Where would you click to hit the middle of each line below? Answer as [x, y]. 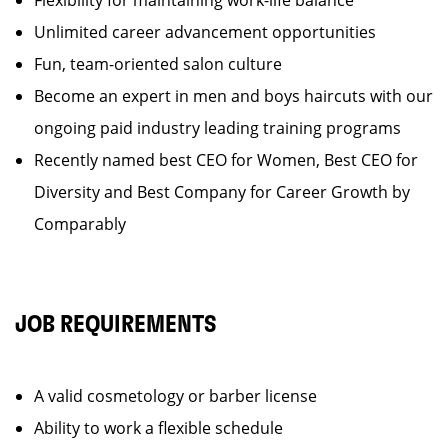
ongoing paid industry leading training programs [225, 128]
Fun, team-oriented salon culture [166, 64]
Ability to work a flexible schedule [158, 428]
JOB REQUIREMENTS [116, 325]
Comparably [80, 224]
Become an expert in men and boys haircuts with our [233, 96]
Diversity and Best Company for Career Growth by [222, 192]
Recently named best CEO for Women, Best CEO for [226, 160]
